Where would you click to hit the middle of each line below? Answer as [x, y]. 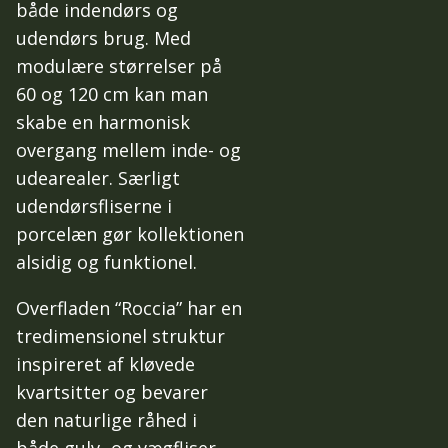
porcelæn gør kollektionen [130, 233]
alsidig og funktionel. [106, 261]
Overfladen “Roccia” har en [129, 307]
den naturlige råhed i [106, 419]
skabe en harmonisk [103, 121]
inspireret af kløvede [105, 363]
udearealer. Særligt [98, 177]
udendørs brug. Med [103, 37]
